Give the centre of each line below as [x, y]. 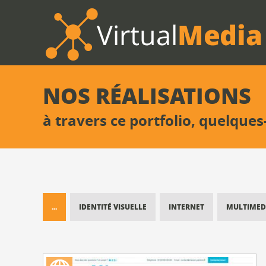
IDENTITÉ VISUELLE [113, 207]
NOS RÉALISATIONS [147, 95]
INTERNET [186, 207]
